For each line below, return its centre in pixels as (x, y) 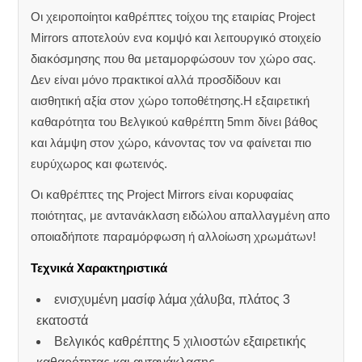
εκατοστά (63, 320)
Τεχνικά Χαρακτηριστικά (99, 268)
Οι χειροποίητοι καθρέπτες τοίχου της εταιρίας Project (173, 16)
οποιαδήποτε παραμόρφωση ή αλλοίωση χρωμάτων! (174, 237)
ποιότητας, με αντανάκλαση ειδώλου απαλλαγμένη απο (181, 216)
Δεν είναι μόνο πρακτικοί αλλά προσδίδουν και (156, 79)
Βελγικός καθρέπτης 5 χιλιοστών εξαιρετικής (181, 341)
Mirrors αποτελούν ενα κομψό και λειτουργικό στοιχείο (176, 37)
